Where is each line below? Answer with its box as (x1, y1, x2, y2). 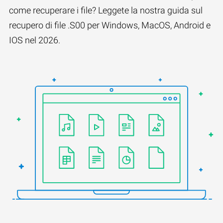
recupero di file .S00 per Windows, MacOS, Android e (9, 20, 211, 30)
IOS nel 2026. (9, 35, 60, 45)
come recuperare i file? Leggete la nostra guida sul (9, 5, 203, 15)
